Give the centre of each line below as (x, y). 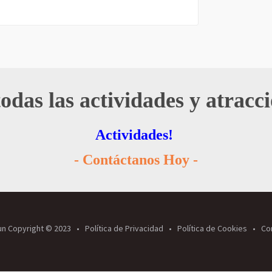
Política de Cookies (212, 229)
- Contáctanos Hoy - (136, 160)
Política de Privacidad (124, 229)
